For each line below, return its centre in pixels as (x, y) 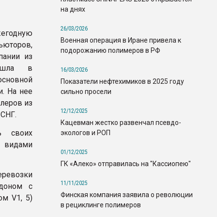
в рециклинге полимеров (101, 205)
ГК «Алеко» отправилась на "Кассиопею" (126, 163)
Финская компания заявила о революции (127, 194)
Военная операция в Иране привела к (121, 40)
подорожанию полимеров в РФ (110, 50)
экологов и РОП (85, 132)
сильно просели (86, 91)
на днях (73, 9)
